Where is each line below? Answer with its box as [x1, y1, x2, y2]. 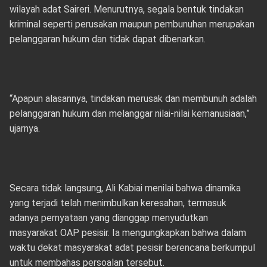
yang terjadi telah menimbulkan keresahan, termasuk [9, 197, 226, 209]
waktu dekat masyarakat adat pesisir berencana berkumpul [9, 242, 255, 253]
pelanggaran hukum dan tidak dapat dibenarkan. [9, 33, 206, 45]
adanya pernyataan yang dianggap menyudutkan [9, 212, 208, 223]
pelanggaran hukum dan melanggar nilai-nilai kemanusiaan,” [9, 108, 250, 119]
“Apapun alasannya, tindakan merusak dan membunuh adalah [9, 93, 257, 104]
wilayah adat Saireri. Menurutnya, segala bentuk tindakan [9, 4, 244, 15]
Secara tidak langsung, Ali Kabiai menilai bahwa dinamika [9, 182, 241, 194]
